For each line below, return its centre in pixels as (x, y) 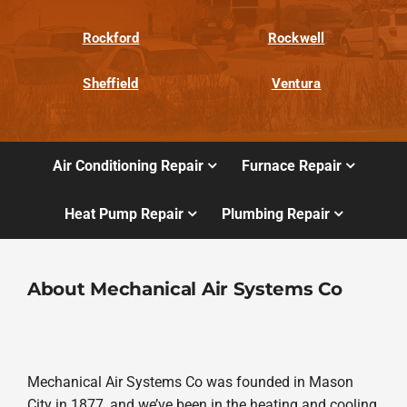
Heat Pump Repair (124, 214)
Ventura (296, 84)
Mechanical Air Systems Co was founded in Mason (190, 382)
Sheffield (111, 84)
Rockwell (296, 39)
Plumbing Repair (276, 214)
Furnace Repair (292, 165)
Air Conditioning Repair (128, 165)
